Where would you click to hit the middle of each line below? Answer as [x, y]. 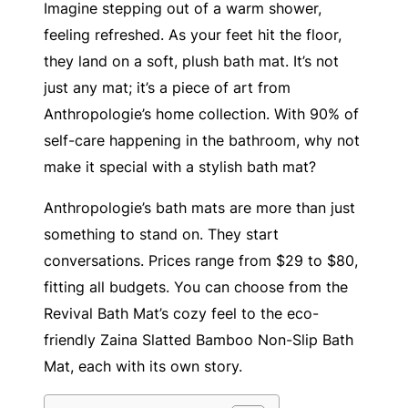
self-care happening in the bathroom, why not [202, 140]
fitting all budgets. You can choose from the [196, 287]
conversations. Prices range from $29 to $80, [201, 261]
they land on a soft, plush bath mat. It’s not [191, 61]
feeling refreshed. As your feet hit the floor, [193, 34]
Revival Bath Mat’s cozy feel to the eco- [181, 314]
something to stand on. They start [161, 235]
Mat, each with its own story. [143, 367]
